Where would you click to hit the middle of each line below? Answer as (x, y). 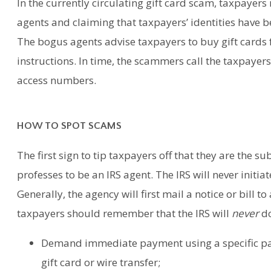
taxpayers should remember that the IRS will (125, 213)
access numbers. (57, 80)
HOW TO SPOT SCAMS (71, 126)
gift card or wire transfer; (101, 262)
